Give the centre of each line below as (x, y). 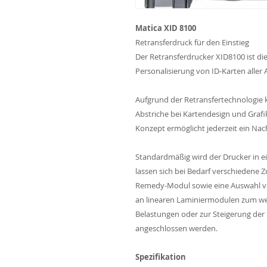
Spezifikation (161, 257)
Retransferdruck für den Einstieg (192, 43)
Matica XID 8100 (166, 28)
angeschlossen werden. (176, 229)
